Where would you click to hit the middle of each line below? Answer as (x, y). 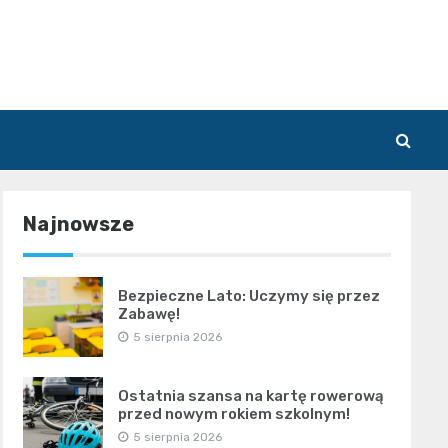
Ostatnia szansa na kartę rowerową (250, 395)
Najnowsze (78, 223)
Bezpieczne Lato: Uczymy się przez (248, 295)
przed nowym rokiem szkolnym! (233, 413)
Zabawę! (148, 313)
